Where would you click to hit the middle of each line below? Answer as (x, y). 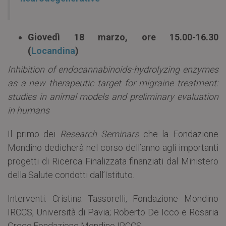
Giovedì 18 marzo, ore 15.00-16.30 (123, 37)
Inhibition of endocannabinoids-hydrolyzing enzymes (113, 70)
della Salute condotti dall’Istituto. (71, 175)
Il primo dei (34, 134)
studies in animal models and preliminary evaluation (113, 97)
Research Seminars (99, 134)
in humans (29, 110)
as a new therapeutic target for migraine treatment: (113, 83)
